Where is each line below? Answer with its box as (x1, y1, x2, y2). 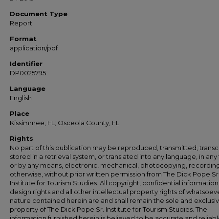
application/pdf (10, 44, 58, 52)
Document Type (10, 10, 67, 18)
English (10, 94, 32, 102)
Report (10, 19, 32, 27)
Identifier (10, 60, 43, 67)
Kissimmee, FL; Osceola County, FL (10, 119, 119, 127)
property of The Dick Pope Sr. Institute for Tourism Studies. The (10, 205, 207, 213)
